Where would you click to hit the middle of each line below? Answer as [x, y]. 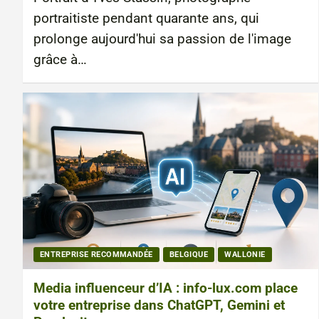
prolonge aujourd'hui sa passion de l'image [162, 39]
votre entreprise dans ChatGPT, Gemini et [159, 305]
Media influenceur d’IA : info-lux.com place [166, 288]
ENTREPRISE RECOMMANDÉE [96, 255]
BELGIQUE [189, 255]
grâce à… [60, 59]
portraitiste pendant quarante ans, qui [146, 18]
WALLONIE [245, 255]
